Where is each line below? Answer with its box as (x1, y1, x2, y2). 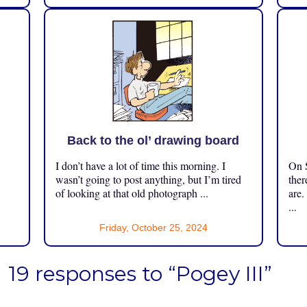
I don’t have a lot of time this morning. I (55, 158, 225, 173)
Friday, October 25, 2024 (99, 221, 208, 233)
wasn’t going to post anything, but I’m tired (55, 171, 241, 186)
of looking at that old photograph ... (55, 185, 208, 200)
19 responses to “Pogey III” (8, 260, 272, 286)
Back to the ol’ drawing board (67, 133, 240, 147)
